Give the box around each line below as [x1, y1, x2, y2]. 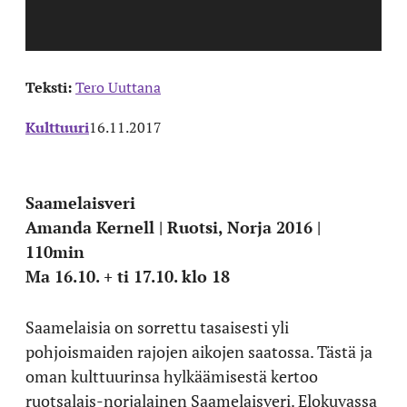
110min [25, 240, 84, 263]
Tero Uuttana [75, 76, 161, 97]
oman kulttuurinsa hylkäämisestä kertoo [25, 364, 318, 387]
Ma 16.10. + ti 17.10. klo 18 [25, 264, 230, 287]
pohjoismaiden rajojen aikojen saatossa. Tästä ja [25, 340, 372, 362]
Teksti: [25, 76, 75, 97]
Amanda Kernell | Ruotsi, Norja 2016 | [25, 215, 321, 238]
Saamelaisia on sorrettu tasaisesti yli [25, 315, 289, 338]
